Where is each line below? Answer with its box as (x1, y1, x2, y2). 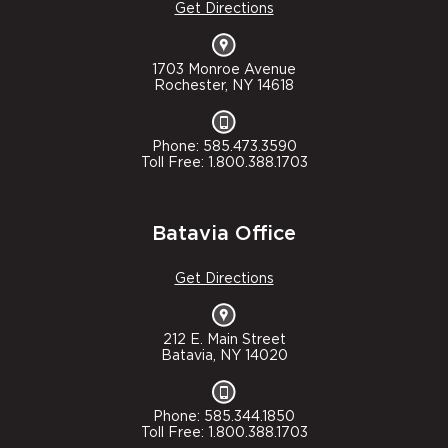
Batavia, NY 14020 (160, 349, 288, 364)
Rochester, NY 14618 (154, 79, 294, 94)
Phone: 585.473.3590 (151, 140, 297, 155)
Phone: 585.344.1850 (153, 410, 295, 425)
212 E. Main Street (162, 333, 286, 348)
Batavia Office (152, 224, 296, 245)
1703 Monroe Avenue (152, 63, 296, 78)
